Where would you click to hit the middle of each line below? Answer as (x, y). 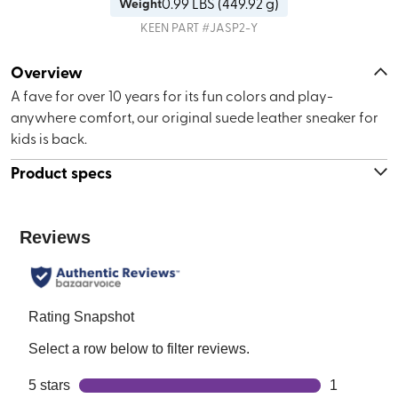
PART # (189, 27)
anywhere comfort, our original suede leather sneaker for (195, 116)
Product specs (61, 172)
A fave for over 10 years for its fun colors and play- (172, 95)
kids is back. (49, 137)
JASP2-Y (234, 27)
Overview (47, 72)
